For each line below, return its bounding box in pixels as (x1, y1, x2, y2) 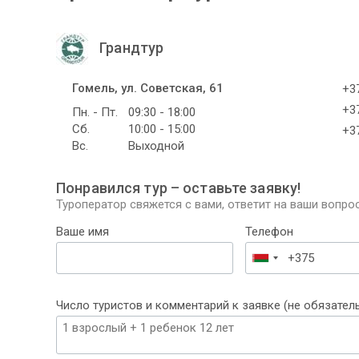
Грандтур (96, 38, 164, 56)
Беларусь (260, 254, 313, 269)
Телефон (245, 224, 294, 240)
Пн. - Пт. (72, 105, 118, 120)
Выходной (128, 139, 184, 154)
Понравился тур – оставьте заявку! (56, 179, 301, 197)
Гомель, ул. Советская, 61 (72, 81, 224, 96)
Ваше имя (56, 224, 109, 240)
